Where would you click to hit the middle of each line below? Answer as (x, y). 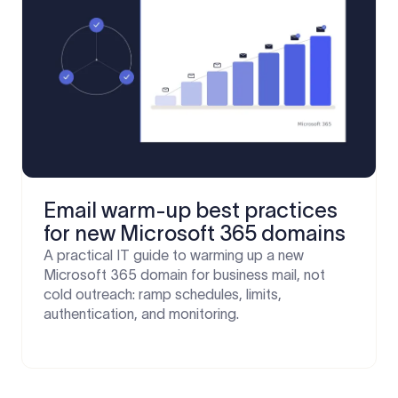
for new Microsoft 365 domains (195, 233)
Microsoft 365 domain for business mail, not (184, 275)
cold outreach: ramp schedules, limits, (163, 294)
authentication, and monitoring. (141, 314)
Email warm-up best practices (191, 210)
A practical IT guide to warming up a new (174, 255)
